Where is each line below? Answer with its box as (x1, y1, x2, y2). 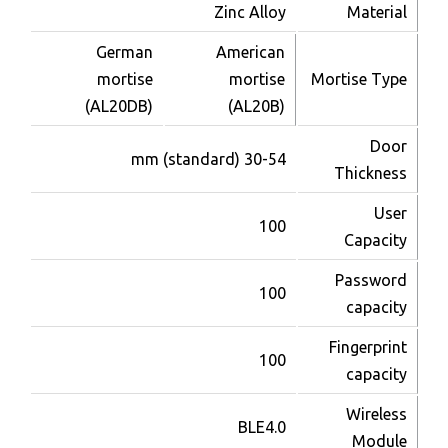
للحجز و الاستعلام (152, 419, 267, 438)
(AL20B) (228, 97, 286, 116)
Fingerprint (329, 338, 408, 357)
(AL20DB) (85, 97, 154, 116)
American (216, 43, 286, 62)
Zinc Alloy (214, 3, 287, 22)
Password (335, 271, 408, 290)
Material (347, 3, 408, 22)
